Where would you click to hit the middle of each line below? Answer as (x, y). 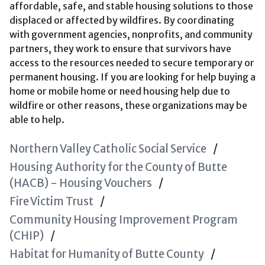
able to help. (37, 119)
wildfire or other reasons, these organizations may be (128, 105)
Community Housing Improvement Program (124, 220)
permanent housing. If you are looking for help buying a (132, 77)
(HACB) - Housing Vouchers (81, 183)
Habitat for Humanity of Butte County (107, 254)
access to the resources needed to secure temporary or (132, 63)
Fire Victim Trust (51, 201)
